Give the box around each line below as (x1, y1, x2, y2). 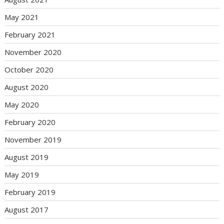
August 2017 (4, 204, 49, 214)
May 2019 (4, 169, 39, 179)
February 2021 (4, 29, 56, 39)
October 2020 (4, 64, 54, 74)
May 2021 (4, 11, 39, 22)
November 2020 (4, 46, 62, 57)
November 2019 (4, 134, 62, 144)
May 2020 (4, 99, 39, 109)
